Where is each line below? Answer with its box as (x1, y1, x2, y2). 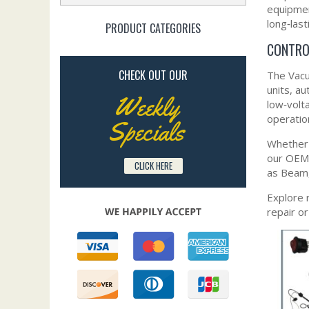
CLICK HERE (134, 159, 172, 172)
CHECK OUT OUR (119, 67, 188, 83)
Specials (108, 116, 184, 148)
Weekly (114, 91, 179, 123)
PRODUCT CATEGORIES (106, 20, 201, 37)
